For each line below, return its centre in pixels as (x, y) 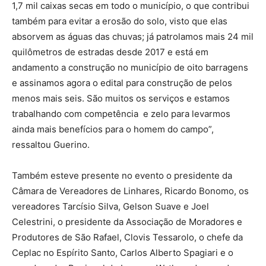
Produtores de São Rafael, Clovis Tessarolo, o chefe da (127, 237)
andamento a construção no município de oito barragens (130, 67)
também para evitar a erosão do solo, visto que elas (120, 21)
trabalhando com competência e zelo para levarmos (121, 114)
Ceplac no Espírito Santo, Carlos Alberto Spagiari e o (123, 253)
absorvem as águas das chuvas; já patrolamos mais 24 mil (133, 37)
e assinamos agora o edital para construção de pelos (122, 83)
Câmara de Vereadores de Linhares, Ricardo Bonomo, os (130, 191)
